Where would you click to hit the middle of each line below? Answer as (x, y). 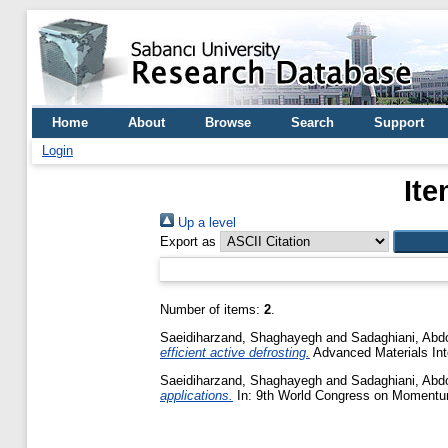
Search (312, 122)
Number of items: (212, 309)
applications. (196, 395)
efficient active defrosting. (235, 352)
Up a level (205, 222)
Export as (188, 241)
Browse (228, 122)
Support (399, 122)
